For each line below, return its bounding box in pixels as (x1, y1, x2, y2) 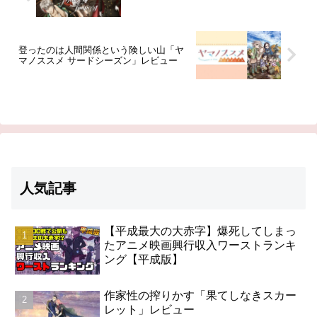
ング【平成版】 (104, 253, 184, 266)
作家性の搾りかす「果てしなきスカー (104, 289, 297, 301)
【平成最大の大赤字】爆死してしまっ (104, 225, 297, 238)
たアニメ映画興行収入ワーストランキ (104, 239, 297, 252)
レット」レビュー (104, 303, 195, 316)
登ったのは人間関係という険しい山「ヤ (18, 44, 184, 55)
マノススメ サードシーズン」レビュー (18, 54, 178, 66)
